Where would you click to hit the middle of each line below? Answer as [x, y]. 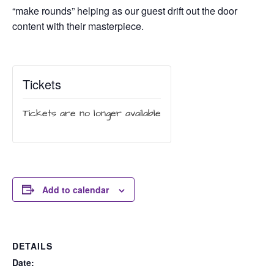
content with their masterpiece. [78, 26]
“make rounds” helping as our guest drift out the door [125, 10]
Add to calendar [76, 189]
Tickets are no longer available [92, 113]
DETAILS [32, 246]
